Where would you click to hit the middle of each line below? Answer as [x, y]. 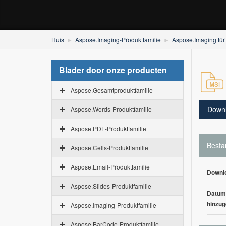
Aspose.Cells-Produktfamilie [109, 148]
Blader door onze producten [113, 70]
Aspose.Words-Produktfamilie [111, 109]
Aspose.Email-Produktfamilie [110, 167]
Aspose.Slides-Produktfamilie [111, 186]
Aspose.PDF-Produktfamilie [108, 128]
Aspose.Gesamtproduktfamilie [112, 90]
